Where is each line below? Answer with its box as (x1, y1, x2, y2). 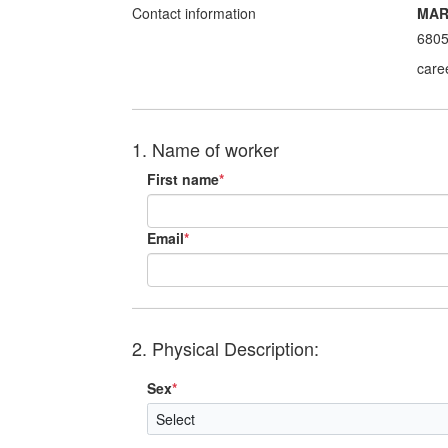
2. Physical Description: (132, 335, 319, 361)
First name (147, 169, 219, 189)
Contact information (132, 3, 256, 23)
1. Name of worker (132, 136, 279, 162)
